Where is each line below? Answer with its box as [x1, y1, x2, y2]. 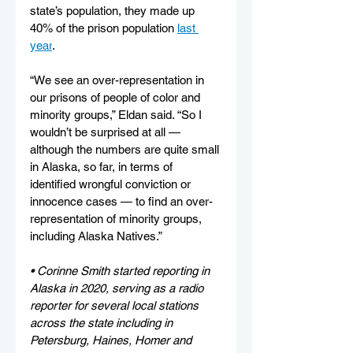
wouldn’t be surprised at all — [30, 124, 184, 139]
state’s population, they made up [30, 3, 198, 17]
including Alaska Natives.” [30, 229, 162, 243]
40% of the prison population [30, 20, 177, 35]
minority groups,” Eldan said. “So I [30, 107, 205, 121]
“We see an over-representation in [30, 72, 207, 87]
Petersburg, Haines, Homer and [30, 333, 195, 347]
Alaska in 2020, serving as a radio [30, 281, 206, 295]
